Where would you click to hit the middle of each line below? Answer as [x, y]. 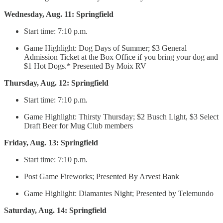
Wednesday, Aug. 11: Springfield [59, 14]
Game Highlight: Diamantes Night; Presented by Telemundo [119, 194]
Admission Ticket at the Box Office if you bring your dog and [121, 57]
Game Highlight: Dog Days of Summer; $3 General [105, 48]
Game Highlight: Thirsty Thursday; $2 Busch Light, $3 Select [121, 117]
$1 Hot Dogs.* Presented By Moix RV [85, 66]
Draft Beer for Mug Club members [78, 126]
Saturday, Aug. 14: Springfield [55, 211]
